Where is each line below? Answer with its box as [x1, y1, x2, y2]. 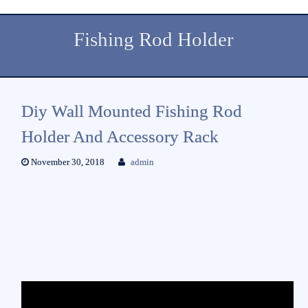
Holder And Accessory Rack [21, 126, 219, 146]
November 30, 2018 [28, 157, 104, 167]
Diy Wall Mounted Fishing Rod [21, 101, 242, 120]
